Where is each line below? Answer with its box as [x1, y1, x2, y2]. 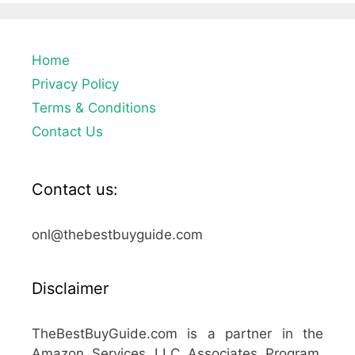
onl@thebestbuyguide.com [32, 226, 203, 242]
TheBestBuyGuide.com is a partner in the [32, 325, 323, 342]
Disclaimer [32, 278, 109, 298]
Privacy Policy [32, 75, 119, 92]
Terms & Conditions [32, 99, 156, 116]
